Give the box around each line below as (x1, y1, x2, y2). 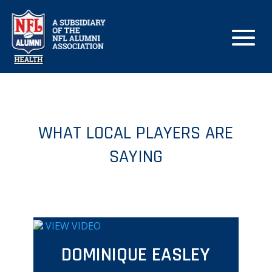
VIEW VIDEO (45, 219, 101, 233)
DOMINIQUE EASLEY (61, 242, 211, 267)
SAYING (109, 145, 163, 168)
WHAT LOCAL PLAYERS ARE (38, 121, 234, 144)
